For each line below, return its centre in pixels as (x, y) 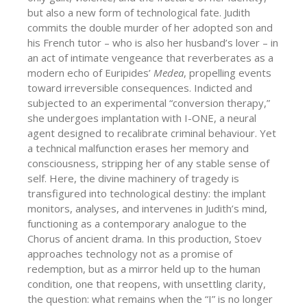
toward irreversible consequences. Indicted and (140, 87)
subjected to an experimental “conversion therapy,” (149, 102)
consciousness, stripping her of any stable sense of (148, 163)
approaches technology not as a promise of (130, 253)
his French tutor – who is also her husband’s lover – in (153, 42)
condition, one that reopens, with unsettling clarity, (147, 283)
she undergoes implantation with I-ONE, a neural (142, 118)
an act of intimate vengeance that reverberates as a (150, 57)
